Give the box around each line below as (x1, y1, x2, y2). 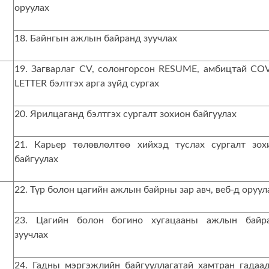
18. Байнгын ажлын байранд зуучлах (14, 34, 177, 43)
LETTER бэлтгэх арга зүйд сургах (14, 79, 159, 88)
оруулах (14, 3, 49, 13)
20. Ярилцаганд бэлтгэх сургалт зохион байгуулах (14, 109, 237, 119)
